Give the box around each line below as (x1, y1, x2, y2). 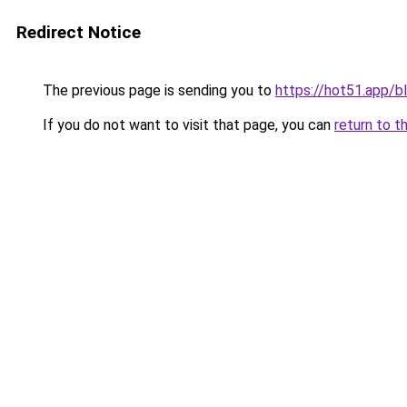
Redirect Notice (16, 22, 141, 43)
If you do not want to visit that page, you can (39, 116, 334, 134)
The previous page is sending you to (39, 82, 275, 99)
